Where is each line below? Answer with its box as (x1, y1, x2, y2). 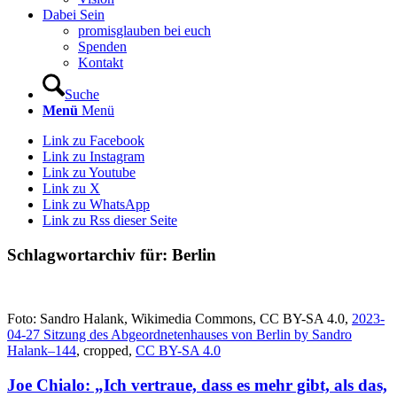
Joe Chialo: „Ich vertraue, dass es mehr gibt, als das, (7, 376, 387, 395)
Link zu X (43, 181, 100, 196)
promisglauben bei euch (78, 23, 211, 38)
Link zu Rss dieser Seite (43, 213, 177, 228)
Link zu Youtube (43, 165, 136, 180)
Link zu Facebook (43, 133, 144, 148)
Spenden (78, 39, 127, 54)
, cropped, (76, 343, 136, 359)
